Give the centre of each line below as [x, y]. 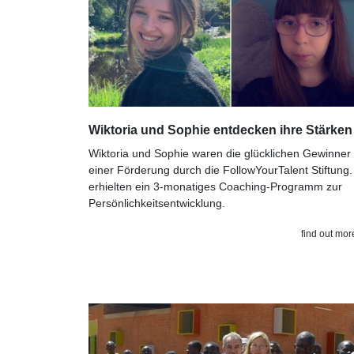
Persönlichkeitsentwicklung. [157, 203]
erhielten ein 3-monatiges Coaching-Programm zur [215, 186]
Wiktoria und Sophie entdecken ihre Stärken [220, 130]
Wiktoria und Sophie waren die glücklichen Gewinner [220, 153]
